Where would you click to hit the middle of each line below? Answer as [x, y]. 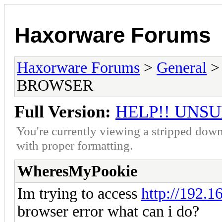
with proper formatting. [75, 145]
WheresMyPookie [77, 171]
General [182, 67]
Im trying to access [79, 193]
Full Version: [63, 111]
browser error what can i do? [108, 211]
